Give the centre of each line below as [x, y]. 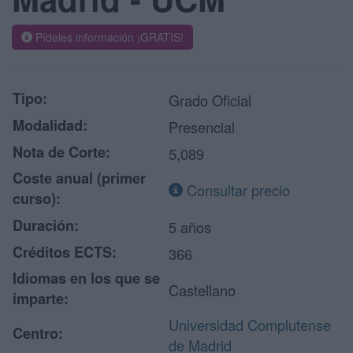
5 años [190, 227]
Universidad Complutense [250, 325]
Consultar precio [236, 190]
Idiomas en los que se [86, 278]
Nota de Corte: [61, 152]
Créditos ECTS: [65, 252]
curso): [37, 199]
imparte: [41, 299]
